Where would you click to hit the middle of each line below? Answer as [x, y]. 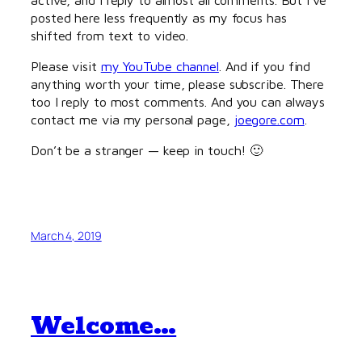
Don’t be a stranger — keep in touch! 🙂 [147, 150]
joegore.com [269, 119]
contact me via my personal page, [133, 119]
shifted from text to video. [110, 35]
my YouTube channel [160, 65]
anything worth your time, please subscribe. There [178, 83]
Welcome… [104, 325]
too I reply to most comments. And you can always [178, 101]
